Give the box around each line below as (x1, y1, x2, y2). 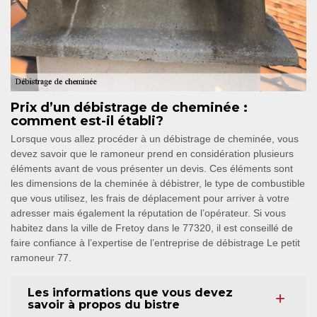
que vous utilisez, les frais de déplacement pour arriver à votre (11, 192, 289, 204)
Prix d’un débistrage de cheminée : (11, 100, 248, 115)
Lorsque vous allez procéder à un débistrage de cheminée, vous (11, 133, 299, 144)
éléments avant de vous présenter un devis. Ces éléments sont (11, 163, 293, 174)
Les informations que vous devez (28, 286, 233, 299)
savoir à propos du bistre (28, 298, 180, 311)
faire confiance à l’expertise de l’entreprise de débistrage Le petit (11, 237, 300, 248)
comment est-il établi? (11, 113, 163, 129)
